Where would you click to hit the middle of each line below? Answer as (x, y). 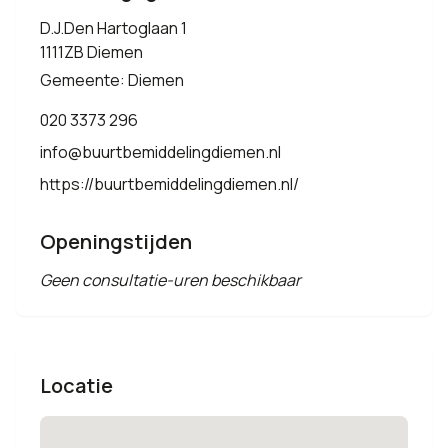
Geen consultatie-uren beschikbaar (170, 280)
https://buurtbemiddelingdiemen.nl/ (169, 184)
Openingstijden (116, 241)
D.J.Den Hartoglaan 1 (113, 28)
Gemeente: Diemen (112, 80)
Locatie (76, 385)
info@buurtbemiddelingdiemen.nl (160, 152)
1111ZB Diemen (91, 52)
